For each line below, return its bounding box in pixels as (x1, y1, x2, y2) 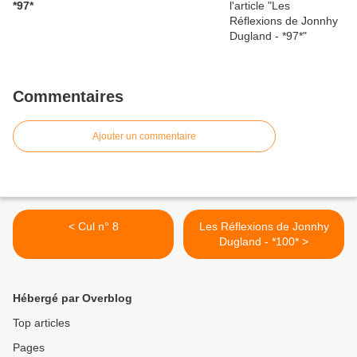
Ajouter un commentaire (92, 131, 196, 143)
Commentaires (13, 88, 124, 106)
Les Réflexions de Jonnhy (198, 220, 329, 233)
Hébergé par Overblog (13, 292, 132, 305)
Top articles (13, 316, 70, 330)
